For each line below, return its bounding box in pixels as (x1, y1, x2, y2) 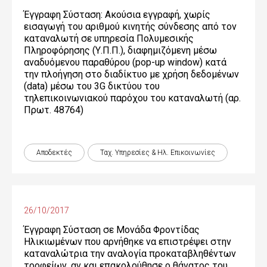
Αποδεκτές (36, 148, 72, 157)
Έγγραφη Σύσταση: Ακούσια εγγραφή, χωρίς (24, 9, 210, 20)
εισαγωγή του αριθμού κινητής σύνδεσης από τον (24, 21, 237, 32)
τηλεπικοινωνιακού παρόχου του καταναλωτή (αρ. (24, 92, 241, 104)
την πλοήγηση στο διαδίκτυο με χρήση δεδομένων (24, 69, 239, 80)
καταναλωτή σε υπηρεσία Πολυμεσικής (24, 33, 194, 44)
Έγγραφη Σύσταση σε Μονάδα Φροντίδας (24, 224, 200, 235)
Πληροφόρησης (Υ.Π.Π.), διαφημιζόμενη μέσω (24, 45, 217, 56)
